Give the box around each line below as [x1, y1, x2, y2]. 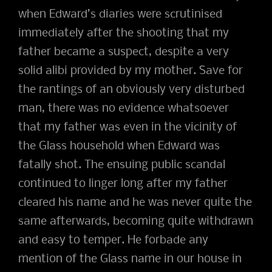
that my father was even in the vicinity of [18, 121, 237, 134]
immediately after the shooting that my [18, 27, 229, 39]
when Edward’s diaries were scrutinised [18, 8, 222, 21]
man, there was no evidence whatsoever [18, 102, 229, 115]
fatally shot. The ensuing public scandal [18, 158, 225, 171]
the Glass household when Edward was [18, 140, 220, 152]
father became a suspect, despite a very [18, 46, 229, 58]
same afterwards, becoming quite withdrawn [18, 215, 253, 228]
